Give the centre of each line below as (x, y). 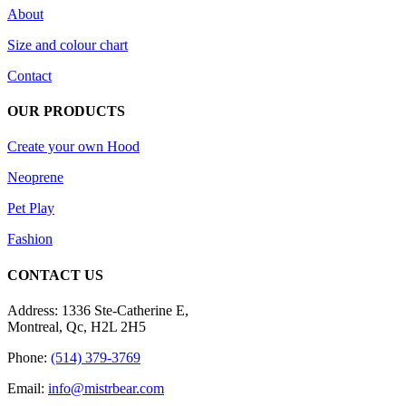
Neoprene (35, 178)
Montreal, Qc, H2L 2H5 (77, 326)
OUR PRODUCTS (66, 111)
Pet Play (31, 208)
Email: (28, 388)
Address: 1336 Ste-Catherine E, (98, 310)
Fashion (30, 239)
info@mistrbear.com (106, 388)
